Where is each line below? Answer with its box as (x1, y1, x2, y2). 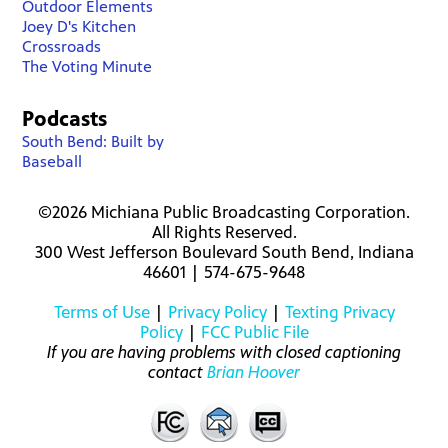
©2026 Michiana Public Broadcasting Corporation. (38, 202, 410, 222)
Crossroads (22, 37, 102, 56)
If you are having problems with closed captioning (47, 342, 401, 362)
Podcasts (22, 107, 108, 131)
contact (148, 362, 207, 382)
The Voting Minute (22, 57, 153, 76)
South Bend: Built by (22, 132, 165, 151)
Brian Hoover (207, 362, 300, 382)
